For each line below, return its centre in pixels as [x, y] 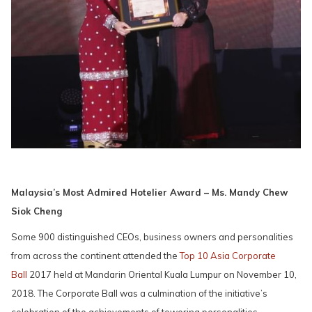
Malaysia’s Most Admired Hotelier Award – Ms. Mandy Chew [149, 192]
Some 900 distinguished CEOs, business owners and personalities [152, 237]
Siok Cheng [37, 211]
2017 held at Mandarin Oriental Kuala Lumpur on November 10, [162, 274]
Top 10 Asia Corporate [228, 256]
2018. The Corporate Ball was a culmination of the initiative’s [139, 293]
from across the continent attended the [95, 256]
